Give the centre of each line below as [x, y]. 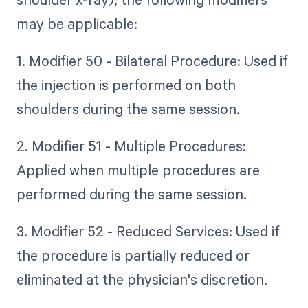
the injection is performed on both [126, 84]
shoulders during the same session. [128, 108]
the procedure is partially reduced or [133, 255]
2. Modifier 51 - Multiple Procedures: [131, 145]
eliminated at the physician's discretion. [142, 279]
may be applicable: [77, 23]
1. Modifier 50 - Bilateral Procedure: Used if [152, 60]
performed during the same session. [131, 194]
